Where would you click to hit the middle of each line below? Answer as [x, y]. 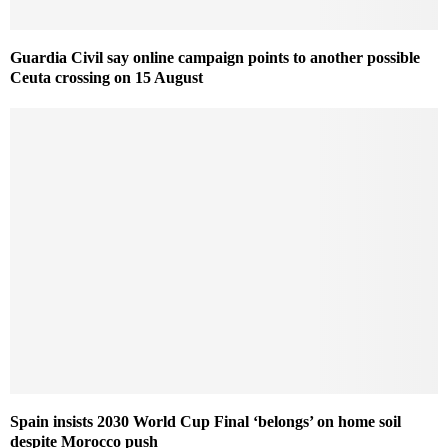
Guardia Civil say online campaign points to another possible [215, 58]
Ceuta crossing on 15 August [106, 78]
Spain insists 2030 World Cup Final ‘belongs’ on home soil [205, 421]
